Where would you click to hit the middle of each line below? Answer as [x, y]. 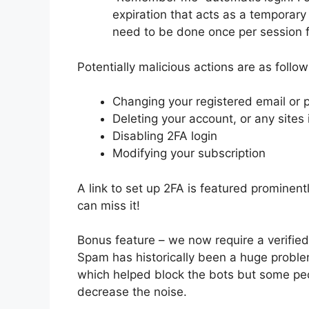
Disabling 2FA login [165, 136]
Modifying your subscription [189, 153]
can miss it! [109, 205]
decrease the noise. [132, 292]
